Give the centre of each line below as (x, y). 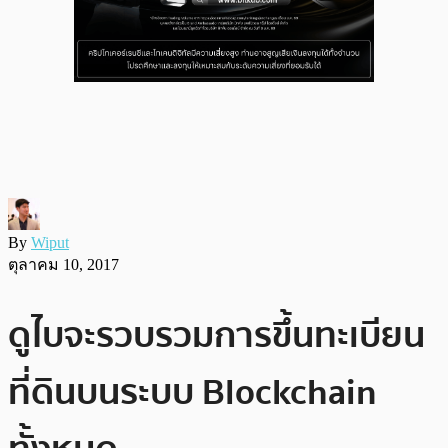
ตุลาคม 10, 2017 (63, 264)
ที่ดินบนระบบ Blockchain (192, 392)
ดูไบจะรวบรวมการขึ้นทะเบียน (216, 335)
